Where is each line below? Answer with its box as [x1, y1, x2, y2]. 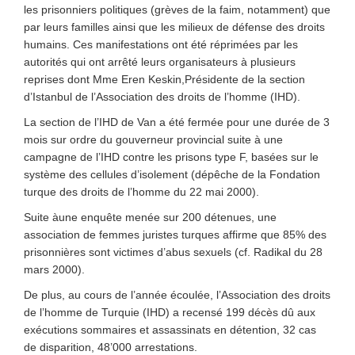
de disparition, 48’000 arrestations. [24, 341, 197, 353]
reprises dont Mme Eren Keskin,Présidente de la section [24, 73, 305, 86]
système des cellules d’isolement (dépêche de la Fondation [24, 168, 320, 181]
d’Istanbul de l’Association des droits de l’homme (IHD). [24, 90, 300, 103]
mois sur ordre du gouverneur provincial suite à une [24, 133, 283, 146]
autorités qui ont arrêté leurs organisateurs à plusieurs [24, 55, 296, 68]
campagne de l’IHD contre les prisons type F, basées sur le [24, 151, 319, 163]
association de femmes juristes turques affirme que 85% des [24, 228, 326, 241]
